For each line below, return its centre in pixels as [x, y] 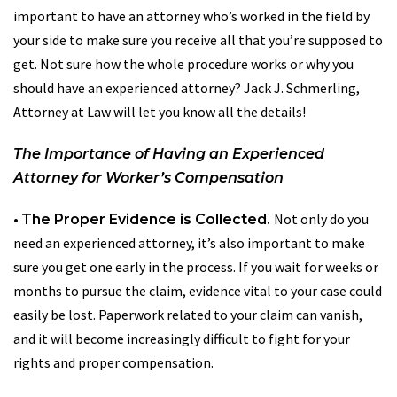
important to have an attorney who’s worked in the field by [191, 16]
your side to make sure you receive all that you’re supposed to [198, 39]
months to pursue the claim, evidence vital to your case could [198, 290]
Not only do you [321, 218]
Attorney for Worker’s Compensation [148, 177]
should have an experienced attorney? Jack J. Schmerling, [187, 87]
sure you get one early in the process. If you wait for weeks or [196, 266]
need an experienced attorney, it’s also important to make [189, 242]
